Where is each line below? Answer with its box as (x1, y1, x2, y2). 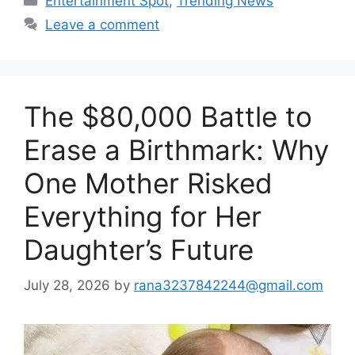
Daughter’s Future (24, 233, 254, 267)
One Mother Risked (24, 166, 273, 200)
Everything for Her (24, 200, 261, 234)
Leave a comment (45, 17, 160, 33)
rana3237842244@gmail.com (134, 277, 323, 293)
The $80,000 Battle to (24, 100, 312, 134)
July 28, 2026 (24, 277, 110, 293)
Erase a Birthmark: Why (24, 133, 329, 167)
